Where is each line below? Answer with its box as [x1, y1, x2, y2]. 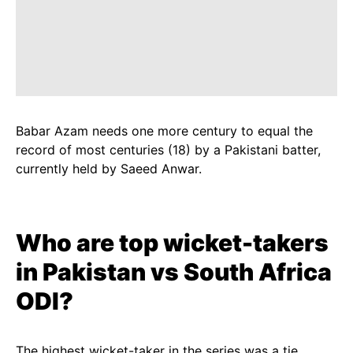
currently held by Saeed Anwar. [16, 161, 202, 176]
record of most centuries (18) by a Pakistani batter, [16, 142, 321, 158]
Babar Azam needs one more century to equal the [16, 123, 313, 139]
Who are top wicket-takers [16, 229, 329, 257]
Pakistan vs [43, 258, 184, 286]
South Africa [184, 258, 332, 286]
